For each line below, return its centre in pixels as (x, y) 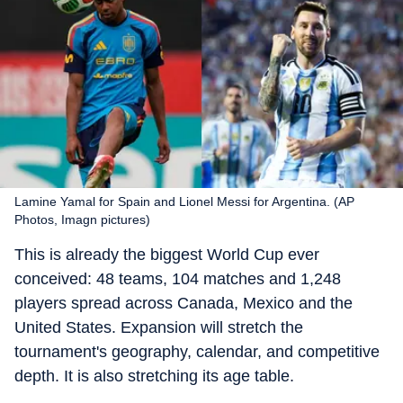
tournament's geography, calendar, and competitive (197, 352)
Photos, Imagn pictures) (82, 219)
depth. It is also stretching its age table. (154, 376)
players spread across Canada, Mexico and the (184, 303)
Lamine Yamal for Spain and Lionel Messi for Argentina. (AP (184, 201)
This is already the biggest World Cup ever (167, 255)
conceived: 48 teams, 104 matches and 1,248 (178, 279)
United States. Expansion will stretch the (159, 327)
